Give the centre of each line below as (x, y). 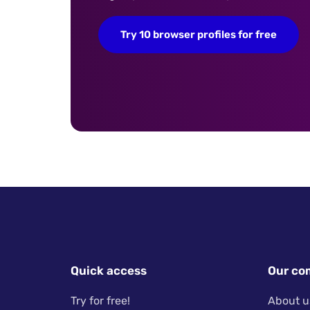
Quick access (109, 270)
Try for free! (100, 300)
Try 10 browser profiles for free (199, 34)
